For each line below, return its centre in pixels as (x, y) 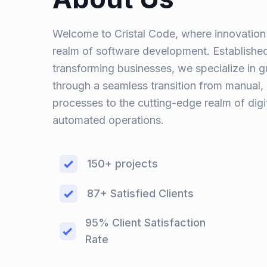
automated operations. (108, 120)
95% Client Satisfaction (145, 223)
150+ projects (122, 164)
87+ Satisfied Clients (140, 193)
